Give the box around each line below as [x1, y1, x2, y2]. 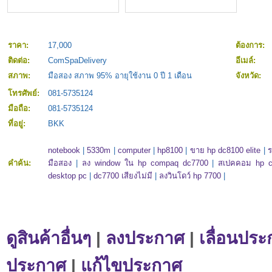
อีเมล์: [236, 56, 258, 66]
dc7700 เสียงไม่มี [93, 171, 152, 181]
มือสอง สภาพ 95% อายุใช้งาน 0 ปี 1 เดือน [48, 71, 192, 81]
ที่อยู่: [8, 119, 28, 129]
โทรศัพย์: [8, 89, 42, 98]
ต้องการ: [236, 41, 267, 50]
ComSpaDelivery [48, 56, 112, 66]
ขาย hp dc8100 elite [189, 146, 261, 155]
